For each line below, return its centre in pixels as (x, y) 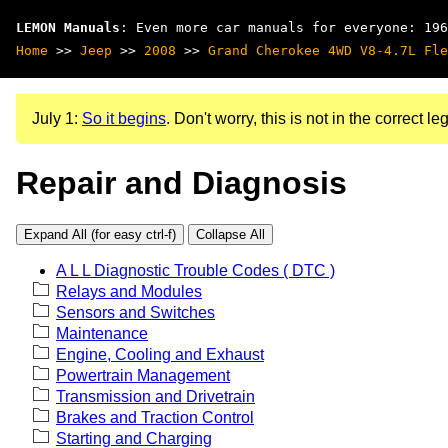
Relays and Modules (129, 291)
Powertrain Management (143, 375)
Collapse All (230, 234)
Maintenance (102, 333)
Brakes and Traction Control (155, 417)
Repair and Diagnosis (181, 183)
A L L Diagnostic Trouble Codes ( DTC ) (195, 270)
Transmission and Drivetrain (155, 396)
